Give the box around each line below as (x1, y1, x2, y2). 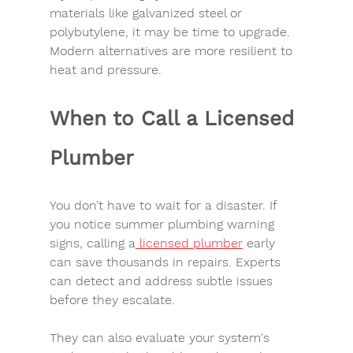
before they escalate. (49, 292, 175, 307)
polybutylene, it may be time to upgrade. (49, 24, 294, 39)
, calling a (79, 235, 136, 251)
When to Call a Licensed (49, 106, 301, 130)
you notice (49, 216, 115, 232)
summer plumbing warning (114, 216, 278, 232)
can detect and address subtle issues (49, 273, 277, 288)
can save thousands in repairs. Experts (49, 254, 284, 269)
